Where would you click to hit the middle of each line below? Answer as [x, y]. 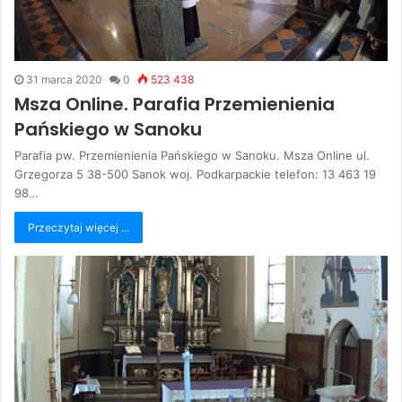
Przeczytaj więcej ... [79, 227]
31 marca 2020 [64, 79]
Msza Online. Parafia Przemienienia [175, 104]
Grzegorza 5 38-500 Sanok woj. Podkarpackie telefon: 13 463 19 [195, 174]
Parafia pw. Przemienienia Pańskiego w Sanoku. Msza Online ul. [192, 155]
